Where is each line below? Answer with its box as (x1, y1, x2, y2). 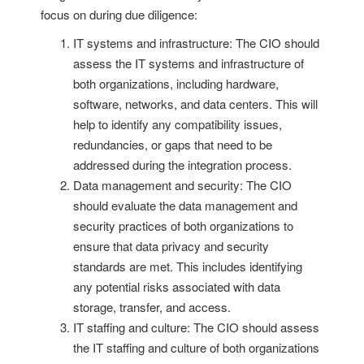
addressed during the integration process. (73, 155, 292, 173)
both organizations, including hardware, (73, 74, 279, 92)
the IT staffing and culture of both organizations (73, 338, 319, 356)
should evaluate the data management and (73, 196, 297, 214)
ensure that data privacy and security (73, 236, 269, 254)
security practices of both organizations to (73, 216, 293, 234)
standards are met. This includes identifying (73, 257, 302, 275)
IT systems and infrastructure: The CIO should (73, 33, 319, 51)
